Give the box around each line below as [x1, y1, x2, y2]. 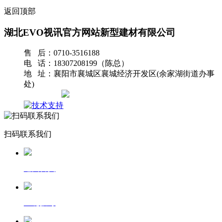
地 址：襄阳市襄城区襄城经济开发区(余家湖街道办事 [24, 69, 215, 78]
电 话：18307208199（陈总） [24, 59, 129, 68]
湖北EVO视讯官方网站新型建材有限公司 [4, 27, 175, 38]
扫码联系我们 [4, 130, 52, 139]
